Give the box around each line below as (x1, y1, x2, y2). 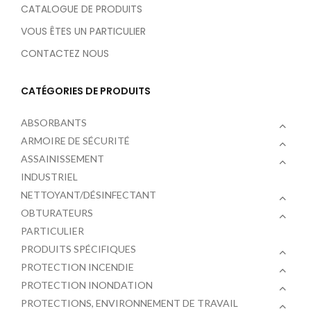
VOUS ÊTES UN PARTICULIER (21, 24, 146, 38)
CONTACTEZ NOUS (21, 46, 109, 60)
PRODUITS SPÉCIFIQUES (21, 242, 136, 255)
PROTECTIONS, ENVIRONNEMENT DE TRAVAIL (21, 296, 238, 309)
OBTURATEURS (21, 206, 93, 219)
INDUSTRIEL (21, 170, 78, 183)
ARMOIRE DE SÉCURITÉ (21, 134, 130, 146)
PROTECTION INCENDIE (21, 260, 134, 273)
